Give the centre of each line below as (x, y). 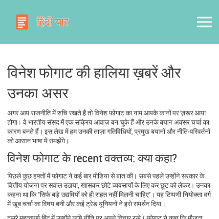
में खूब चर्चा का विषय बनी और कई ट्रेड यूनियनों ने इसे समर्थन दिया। (87, 203)
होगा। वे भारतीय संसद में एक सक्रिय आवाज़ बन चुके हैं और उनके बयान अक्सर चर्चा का (108, 122)
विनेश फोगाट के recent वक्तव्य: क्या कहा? (92, 158)
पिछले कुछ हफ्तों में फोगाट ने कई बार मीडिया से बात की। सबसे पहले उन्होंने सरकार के (106, 175)
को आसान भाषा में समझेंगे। (38, 140)
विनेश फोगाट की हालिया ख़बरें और (94, 72)
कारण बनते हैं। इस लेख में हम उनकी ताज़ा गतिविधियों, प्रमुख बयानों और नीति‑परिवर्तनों (109, 131)
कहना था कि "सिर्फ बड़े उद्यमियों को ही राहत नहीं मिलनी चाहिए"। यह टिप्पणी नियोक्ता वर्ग (109, 194)
